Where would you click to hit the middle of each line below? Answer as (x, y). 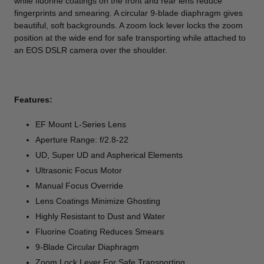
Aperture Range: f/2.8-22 (82, 139)
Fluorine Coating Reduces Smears (100, 231)
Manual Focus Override (80, 185)
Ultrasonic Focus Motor (79, 170)
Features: (33, 99)
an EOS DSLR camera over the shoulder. (91, 50)
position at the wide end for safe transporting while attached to (130, 37)
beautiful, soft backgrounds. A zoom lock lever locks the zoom (128, 25)
